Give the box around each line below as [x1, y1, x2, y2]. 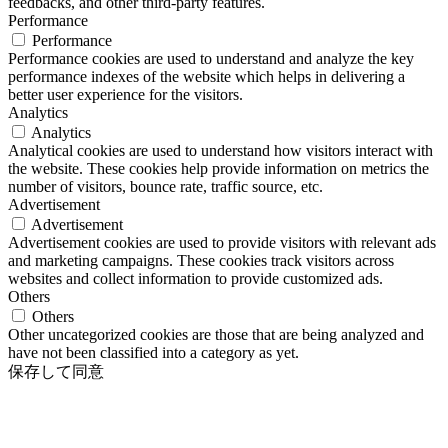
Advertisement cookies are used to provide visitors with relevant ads [8, 233, 436, 251]
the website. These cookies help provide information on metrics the [8, 159, 429, 177]
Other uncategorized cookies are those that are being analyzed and [8, 325, 424, 343]
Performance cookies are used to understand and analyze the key [8, 49, 414, 67]
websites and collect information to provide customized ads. [8, 269, 383, 287]
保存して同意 [8, 362, 104, 380]
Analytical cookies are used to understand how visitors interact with [8, 141, 433, 159]
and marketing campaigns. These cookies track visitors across [8, 251, 394, 269]
